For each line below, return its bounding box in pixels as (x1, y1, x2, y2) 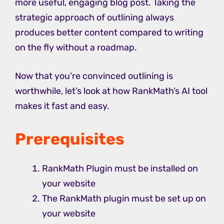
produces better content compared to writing (15, 26, 203, 38)
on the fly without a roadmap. (15, 41, 137, 53)
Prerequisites (15, 129, 124, 148)
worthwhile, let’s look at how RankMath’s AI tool (15, 85, 207, 96)
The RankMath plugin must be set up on (42, 192, 206, 204)
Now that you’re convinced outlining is (15, 70, 173, 81)
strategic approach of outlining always (15, 11, 174, 23)
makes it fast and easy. (15, 100, 109, 111)
